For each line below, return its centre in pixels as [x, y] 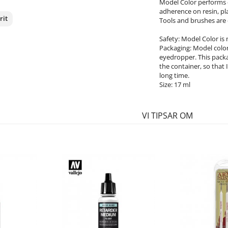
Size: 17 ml [175, 85]
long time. [174, 76]
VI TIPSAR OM [167, 116]
